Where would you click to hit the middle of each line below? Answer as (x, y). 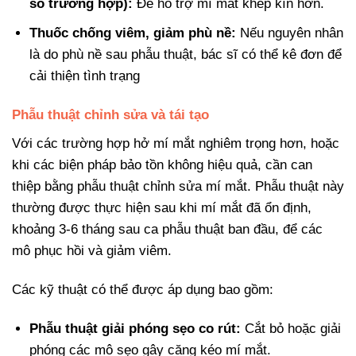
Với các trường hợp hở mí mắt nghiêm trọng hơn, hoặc (176, 143)
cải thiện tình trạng (85, 76)
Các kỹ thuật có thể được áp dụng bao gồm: (143, 289)
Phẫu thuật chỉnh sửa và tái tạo (110, 115)
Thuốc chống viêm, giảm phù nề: (133, 33)
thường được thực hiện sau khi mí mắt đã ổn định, (162, 207)
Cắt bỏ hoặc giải (291, 328)
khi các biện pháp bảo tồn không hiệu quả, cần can (162, 164)
